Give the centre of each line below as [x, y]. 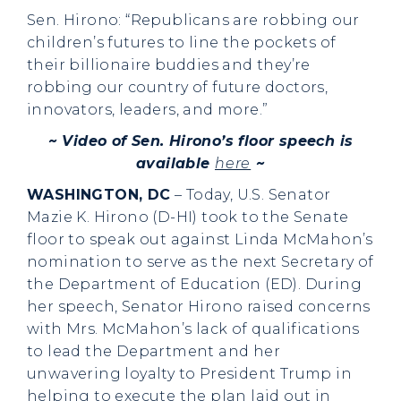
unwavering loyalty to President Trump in [189, 374]
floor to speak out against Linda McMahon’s [200, 239]
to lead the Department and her [154, 351]
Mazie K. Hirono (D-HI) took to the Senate [188, 217]
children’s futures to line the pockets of [182, 43]
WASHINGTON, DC [99, 195]
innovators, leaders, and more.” [148, 110]
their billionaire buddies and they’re [169, 65]
